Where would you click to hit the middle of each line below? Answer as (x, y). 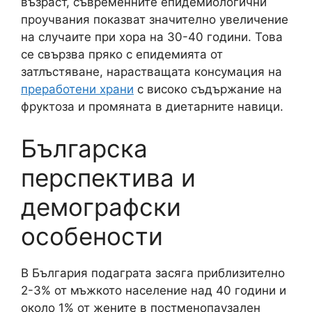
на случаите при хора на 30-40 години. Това (152, 37)
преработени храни (77, 89)
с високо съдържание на (208, 89)
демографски (101, 206)
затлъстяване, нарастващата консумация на (151, 72)
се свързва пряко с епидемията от (122, 54)
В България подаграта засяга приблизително (153, 273)
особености (92, 236)
